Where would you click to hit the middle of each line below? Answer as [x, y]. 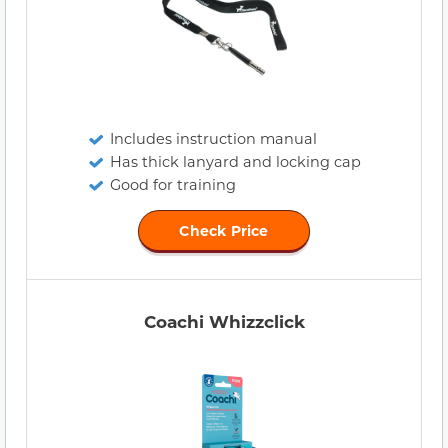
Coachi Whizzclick [224, 322]
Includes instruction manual [213, 139]
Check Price [224, 231]
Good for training [172, 185]
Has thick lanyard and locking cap [235, 162]
